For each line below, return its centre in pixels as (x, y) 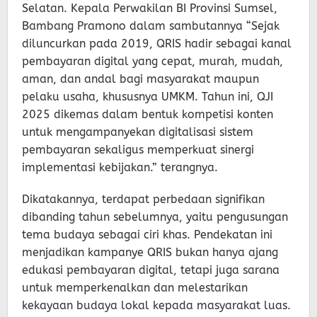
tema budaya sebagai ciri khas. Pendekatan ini (147, 234)
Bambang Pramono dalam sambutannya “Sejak (151, 25)
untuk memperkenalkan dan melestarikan (135, 287)
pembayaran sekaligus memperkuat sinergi (138, 149)
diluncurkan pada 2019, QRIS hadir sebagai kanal (157, 43)
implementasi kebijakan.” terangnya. (120, 167)
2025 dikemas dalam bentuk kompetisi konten (148, 114)
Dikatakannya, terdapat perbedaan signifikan (143, 199)
